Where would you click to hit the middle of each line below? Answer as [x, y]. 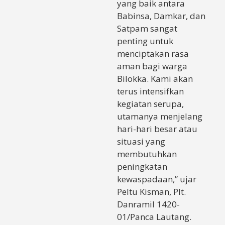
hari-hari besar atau [157, 129]
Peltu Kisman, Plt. [151, 191]
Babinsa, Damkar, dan [161, 16]
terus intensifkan [150, 91]
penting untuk [145, 41]
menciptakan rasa [153, 53]
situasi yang [141, 141]
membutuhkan [147, 154]
